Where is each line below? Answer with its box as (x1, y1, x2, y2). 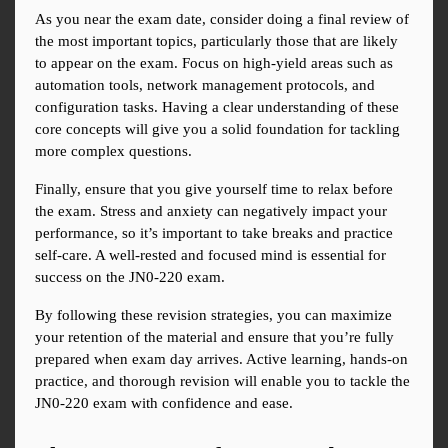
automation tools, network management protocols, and (35, 77, 375, 94)
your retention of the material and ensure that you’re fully (35, 329, 394, 346)
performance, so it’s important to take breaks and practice (35, 225, 393, 242)
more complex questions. (35, 143, 192, 160)
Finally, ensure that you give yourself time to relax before (35, 181, 393, 198)
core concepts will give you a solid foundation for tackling (35, 121, 400, 138)
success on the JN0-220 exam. (35, 269, 225, 286)
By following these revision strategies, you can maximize (35, 307, 392, 324)
